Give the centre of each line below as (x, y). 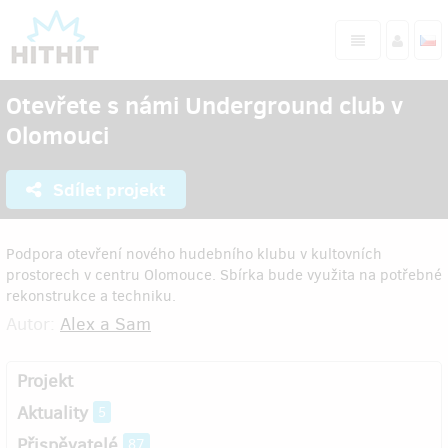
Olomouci (57, 135)
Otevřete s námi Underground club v (204, 105)
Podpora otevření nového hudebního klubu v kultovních (194, 254)
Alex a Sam (105, 324)
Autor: (33, 324)
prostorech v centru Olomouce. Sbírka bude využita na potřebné (224, 275)
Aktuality (52, 413)
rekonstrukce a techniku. (91, 296)
